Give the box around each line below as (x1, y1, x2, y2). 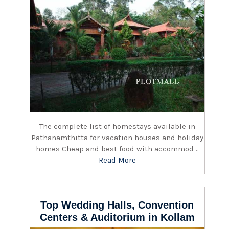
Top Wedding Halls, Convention (40, 199, 194, 211)
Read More (99, 155, 136, 165)
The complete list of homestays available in (39, 121, 195, 131)
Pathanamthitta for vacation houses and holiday (31, 132, 203, 142)
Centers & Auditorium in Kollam (40, 211, 195, 223)
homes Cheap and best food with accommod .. (36, 144, 199, 153)
